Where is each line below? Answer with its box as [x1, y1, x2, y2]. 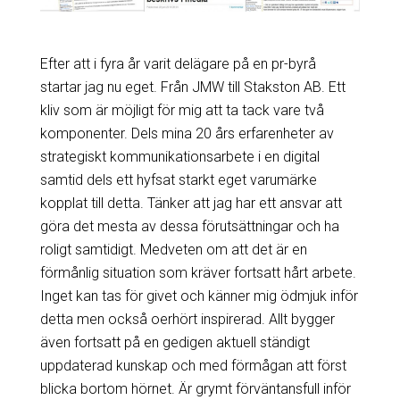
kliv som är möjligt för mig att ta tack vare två [39, 102, 324, 120]
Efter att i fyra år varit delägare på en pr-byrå [39, 55, 316, 73]
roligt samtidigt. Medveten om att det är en [39, 241, 307, 259]
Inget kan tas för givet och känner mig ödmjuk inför [39, 287, 358, 305]
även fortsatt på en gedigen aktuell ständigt [39, 334, 310, 352]
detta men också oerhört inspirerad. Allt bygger [39, 311, 335, 329]
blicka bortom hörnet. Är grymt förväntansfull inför [39, 380, 351, 398]
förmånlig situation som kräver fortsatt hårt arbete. [39, 264, 356, 282]
